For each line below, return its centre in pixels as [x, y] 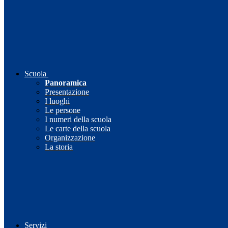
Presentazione [67, 92]
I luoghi [57, 101]
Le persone [63, 110]
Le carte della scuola [78, 129]
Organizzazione [70, 138]
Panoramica [66, 83]
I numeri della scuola [78, 120]
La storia [59, 147]
